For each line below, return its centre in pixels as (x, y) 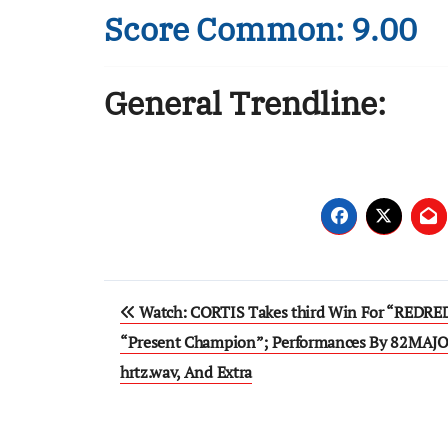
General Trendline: (245, 103)
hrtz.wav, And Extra (186, 371)
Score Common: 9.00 (260, 29)
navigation (181, 339)
